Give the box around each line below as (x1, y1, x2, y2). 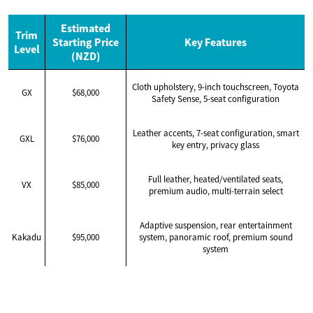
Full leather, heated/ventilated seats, (148, 173, 283, 185)
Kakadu (12, 231, 41, 243)
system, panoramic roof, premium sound (138, 231, 293, 243)
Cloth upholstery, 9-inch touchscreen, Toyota (132, 80, 299, 93)
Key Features (184, 34, 247, 49)
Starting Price (52, 34, 119, 49)
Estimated (61, 20, 110, 35)
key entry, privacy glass (172, 138, 259, 151)
